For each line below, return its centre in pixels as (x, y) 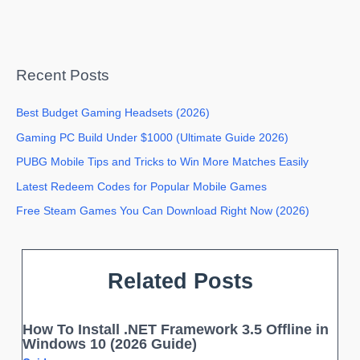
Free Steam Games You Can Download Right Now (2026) (163, 211)
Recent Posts (63, 76)
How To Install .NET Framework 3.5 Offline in (176, 329)
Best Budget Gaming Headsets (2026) (113, 113)
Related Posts (180, 281)
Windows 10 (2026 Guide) (110, 343)
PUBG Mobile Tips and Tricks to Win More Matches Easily (162, 162)
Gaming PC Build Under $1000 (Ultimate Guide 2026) (152, 137)
